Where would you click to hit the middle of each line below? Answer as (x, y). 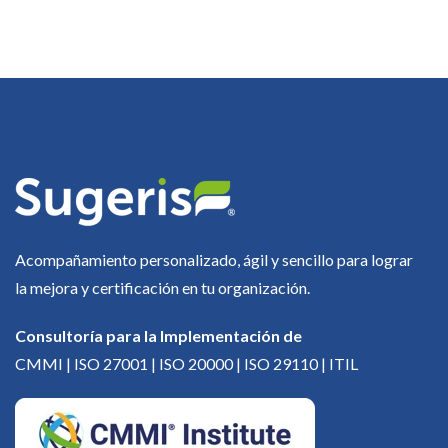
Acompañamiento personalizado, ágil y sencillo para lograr (214, 259)
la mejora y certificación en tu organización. (162, 287)
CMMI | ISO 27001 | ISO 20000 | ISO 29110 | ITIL (186, 363)
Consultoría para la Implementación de (158, 335)
